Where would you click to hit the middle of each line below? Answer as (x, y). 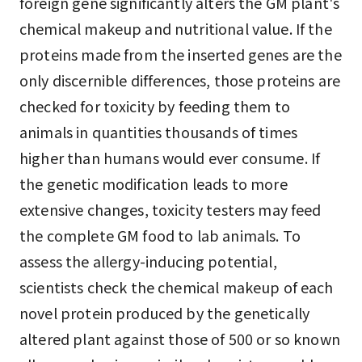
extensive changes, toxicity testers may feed (170, 209)
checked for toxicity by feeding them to (155, 106)
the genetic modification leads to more (154, 183)
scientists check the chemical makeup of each (177, 287)
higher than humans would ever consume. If (170, 158)
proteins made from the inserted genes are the (181, 54)
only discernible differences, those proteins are (180, 80)
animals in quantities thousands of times (159, 132)
